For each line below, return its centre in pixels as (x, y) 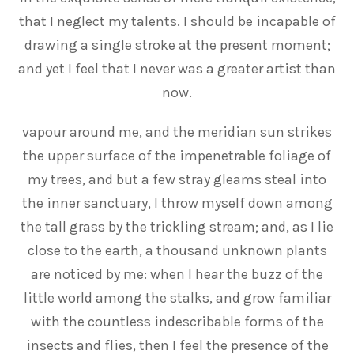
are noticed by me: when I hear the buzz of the (177, 274)
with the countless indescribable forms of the (177, 321)
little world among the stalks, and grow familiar (177, 298)
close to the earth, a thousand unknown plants (177, 250)
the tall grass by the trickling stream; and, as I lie (177, 226)
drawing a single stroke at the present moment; (177, 45)
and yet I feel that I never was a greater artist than (177, 68)
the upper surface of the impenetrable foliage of (177, 155)
